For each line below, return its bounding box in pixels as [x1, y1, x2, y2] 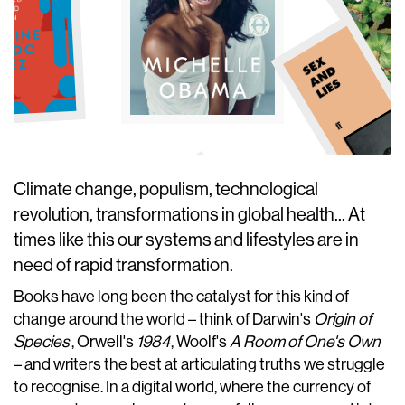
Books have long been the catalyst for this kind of [14, 287, 349, 306]
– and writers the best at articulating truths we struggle [14, 355, 385, 373]
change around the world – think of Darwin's [14, 310, 314, 328]
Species [14, 333, 70, 351]
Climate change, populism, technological [14, 179, 318, 200]
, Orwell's [71, 333, 137, 351]
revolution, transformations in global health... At [14, 204, 365, 225]
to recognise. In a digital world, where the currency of [14, 378, 371, 396]
